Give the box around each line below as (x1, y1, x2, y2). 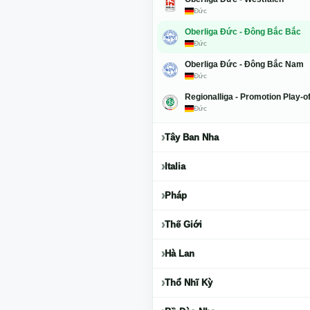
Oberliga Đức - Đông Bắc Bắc (184, 27, 301, 37)
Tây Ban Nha (164, 132, 219, 143)
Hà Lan (164, 248, 194, 259)
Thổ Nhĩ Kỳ (164, 277, 212, 289)
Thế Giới (164, 219, 202, 230)
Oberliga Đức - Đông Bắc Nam (184, 60, 304, 70)
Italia (164, 161, 185, 172)
